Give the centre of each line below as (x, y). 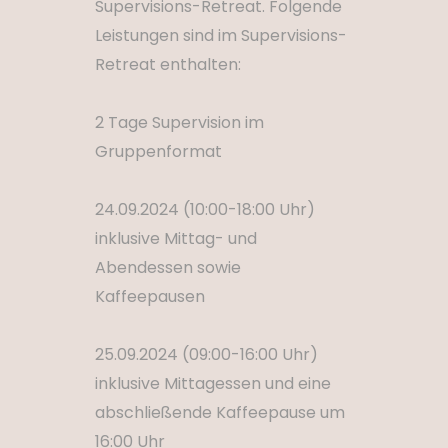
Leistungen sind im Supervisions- (221, 35)
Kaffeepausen (150, 296)
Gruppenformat (158, 151)
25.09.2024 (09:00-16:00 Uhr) (206, 354)
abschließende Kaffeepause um (220, 412)
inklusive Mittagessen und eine (213, 383)
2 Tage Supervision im (179, 122)
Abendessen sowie (168, 267)
